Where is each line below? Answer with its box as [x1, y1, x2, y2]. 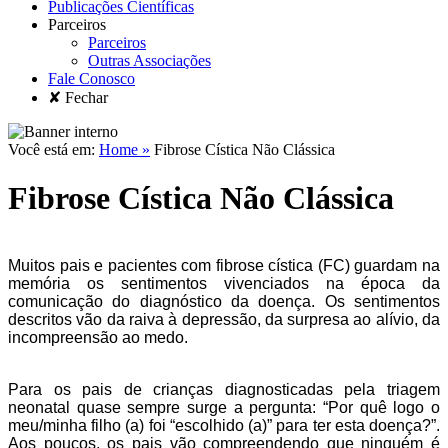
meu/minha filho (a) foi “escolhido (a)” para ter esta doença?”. [8, 416, 440, 434]
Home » [99, 141, 150, 158]
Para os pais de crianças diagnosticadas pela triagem [8, 380, 440, 398]
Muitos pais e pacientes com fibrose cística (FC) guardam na [8, 256, 440, 274]
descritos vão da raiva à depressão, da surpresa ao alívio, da [8, 310, 440, 328]
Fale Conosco [48, 70, 135, 87]
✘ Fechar [48, 89, 108, 106]
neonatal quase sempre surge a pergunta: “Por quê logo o [8, 398, 440, 416]
